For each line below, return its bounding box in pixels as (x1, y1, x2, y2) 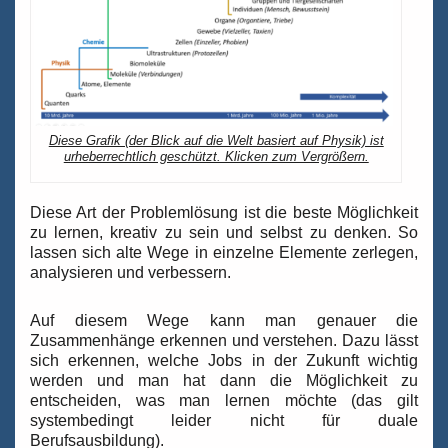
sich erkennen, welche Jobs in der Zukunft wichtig (30, 352, 418, 370)
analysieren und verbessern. (30, 264, 231, 282)
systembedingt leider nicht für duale (30, 412, 418, 430)
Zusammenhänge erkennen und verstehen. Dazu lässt (30, 332, 418, 350)
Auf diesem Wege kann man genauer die (30, 312, 418, 330)
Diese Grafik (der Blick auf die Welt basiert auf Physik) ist (48, 133, 384, 149)
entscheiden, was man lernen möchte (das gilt (30, 392, 418, 410)
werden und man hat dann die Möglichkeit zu (30, 372, 418, 390)
